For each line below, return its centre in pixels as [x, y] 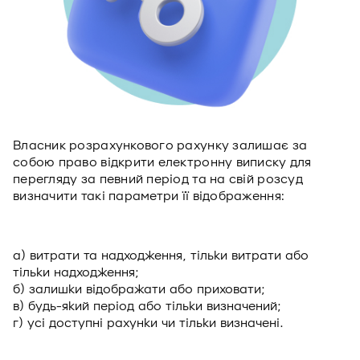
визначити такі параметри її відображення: [149, 196]
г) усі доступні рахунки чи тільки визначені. [148, 323]
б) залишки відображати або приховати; [139, 289]
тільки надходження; [76, 272]
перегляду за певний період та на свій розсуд [158, 179]
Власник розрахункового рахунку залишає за [160, 145]
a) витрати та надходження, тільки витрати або [161, 256]
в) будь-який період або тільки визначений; [147, 306]
